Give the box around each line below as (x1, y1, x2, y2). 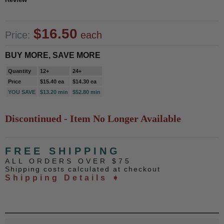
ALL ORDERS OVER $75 (5, 157, 131, 165)
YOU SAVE (8, 89, 35, 95)
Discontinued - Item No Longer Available (5, 113, 181, 124)
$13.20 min (40, 89, 68, 95)
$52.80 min (72, 89, 100, 95)
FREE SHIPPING (5, 145, 120, 157)
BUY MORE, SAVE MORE (5, 51, 100, 60)
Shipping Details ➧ (5, 173, 121, 182)
